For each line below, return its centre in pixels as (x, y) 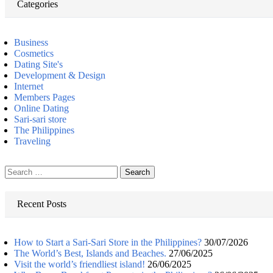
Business (31, 42)
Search (17, 170)
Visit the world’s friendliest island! (80, 264)
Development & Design (60, 75)
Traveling (32, 141)
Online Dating (41, 108)
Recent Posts (42, 204)
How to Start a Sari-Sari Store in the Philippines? (108, 242)
